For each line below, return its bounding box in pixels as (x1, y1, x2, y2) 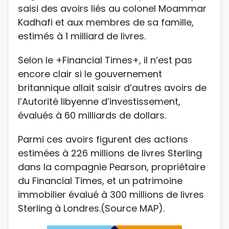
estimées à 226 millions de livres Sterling (18, 147, 202, 160)
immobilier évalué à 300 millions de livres (18, 188, 204, 201)
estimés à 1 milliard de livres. (18, 30, 146, 43)
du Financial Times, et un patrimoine (18, 174, 182, 188)
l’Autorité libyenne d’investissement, (18, 95, 180, 108)
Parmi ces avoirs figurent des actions (18, 133, 188, 146)
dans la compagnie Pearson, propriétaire (18, 161, 205, 174)
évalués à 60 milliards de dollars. (18, 109, 166, 122)
